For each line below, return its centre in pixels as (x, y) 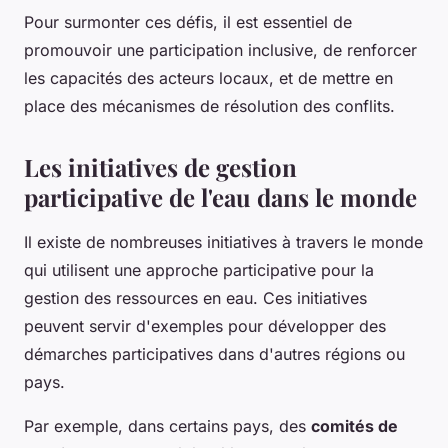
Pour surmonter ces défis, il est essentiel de (188, 21)
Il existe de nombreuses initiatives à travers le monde (223, 241)
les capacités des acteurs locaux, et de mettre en (208, 77)
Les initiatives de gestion (160, 166)
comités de (354, 425)
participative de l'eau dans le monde (220, 196)
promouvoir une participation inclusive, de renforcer (220, 49)
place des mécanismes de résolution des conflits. (209, 105)
